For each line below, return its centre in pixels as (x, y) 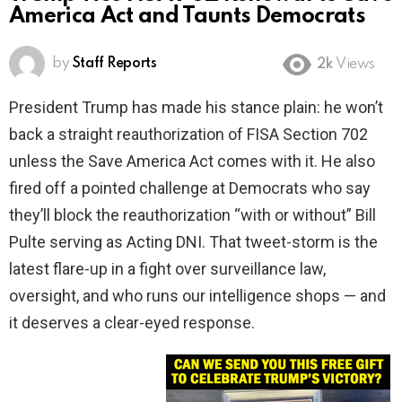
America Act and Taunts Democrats (187, 17)
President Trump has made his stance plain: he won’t (196, 108)
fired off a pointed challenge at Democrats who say (190, 188)
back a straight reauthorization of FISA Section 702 (188, 135)
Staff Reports (114, 64)
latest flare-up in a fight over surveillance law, (167, 269)
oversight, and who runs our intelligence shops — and (197, 296)
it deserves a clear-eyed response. (132, 323)
